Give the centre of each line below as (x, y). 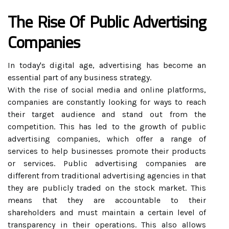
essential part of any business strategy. (79, 77)
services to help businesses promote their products (107, 151)
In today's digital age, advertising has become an (107, 65)
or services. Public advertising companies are (107, 163)
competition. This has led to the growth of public (107, 127)
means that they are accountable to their (107, 200)
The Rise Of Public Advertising (107, 21)
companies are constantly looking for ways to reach (107, 102)
